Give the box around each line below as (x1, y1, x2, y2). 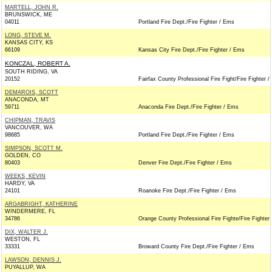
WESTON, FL (5, 236, 40, 242)
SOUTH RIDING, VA (5, 69, 58, 75)
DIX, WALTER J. (5, 229, 48, 235)
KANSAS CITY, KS (5, 39, 53, 46)
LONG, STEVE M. (5, 32, 51, 38)
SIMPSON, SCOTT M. (5, 145, 63, 151)
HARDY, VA (5, 180, 35, 186)
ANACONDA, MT (5, 97, 49, 103)
